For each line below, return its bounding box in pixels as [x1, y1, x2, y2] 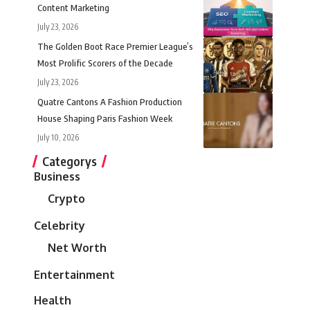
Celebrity [34, 219, 85, 233]
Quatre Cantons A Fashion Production [37, 96, 182, 108]
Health [34, 293, 71, 308]
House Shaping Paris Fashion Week [37, 113, 172, 125]
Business [34, 170, 80, 184]
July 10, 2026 [37, 132, 79, 143]
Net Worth [48, 241, 107, 255]
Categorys [42, 153, 97, 170]
